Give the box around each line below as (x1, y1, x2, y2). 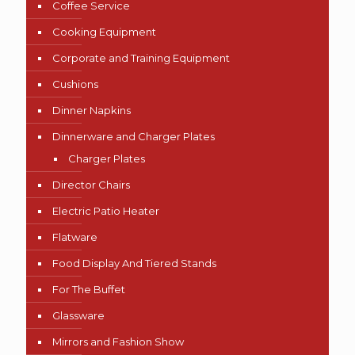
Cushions (52, 78, 98, 91)
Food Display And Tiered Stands (52, 257, 216, 270)
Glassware (52, 309, 105, 323)
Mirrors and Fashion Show (52, 335, 184, 349)
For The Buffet (52, 283, 125, 296)
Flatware (52, 231, 97, 244)
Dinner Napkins (52, 104, 131, 117)
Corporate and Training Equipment (52, 52, 230, 65)
